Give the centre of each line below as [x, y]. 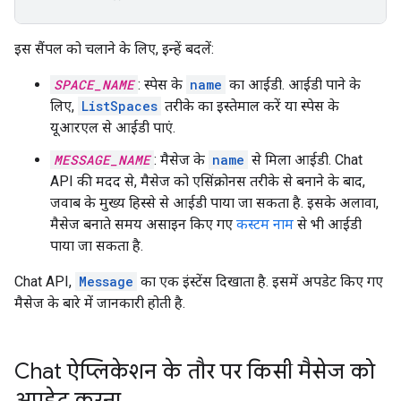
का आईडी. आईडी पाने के [293, 85]
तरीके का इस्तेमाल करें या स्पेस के [250, 106]
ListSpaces [119, 106]
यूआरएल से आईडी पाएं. [113, 128]
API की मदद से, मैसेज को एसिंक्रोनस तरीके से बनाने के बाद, [208, 181]
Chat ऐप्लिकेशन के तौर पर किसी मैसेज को [195, 371]
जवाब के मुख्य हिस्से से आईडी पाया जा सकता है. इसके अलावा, [214, 203]
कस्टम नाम [265, 224]
